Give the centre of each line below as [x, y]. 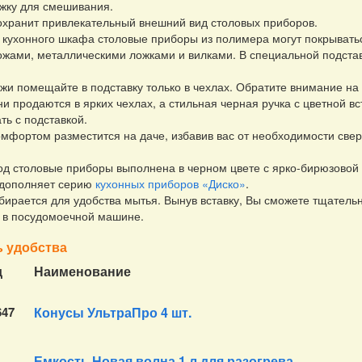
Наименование [82, 271]
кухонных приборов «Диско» [170, 183]
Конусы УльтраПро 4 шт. [112, 312]
